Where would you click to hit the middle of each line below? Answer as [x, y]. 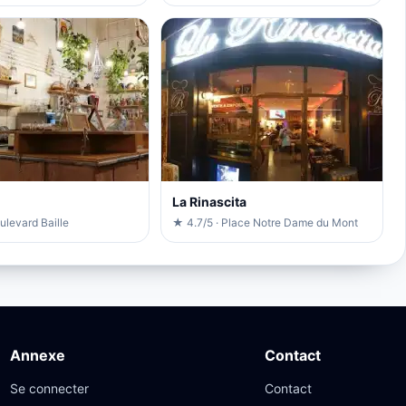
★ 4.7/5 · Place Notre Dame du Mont [265, 222]
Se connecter [50, 388]
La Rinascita [209, 201]
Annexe [38, 355]
